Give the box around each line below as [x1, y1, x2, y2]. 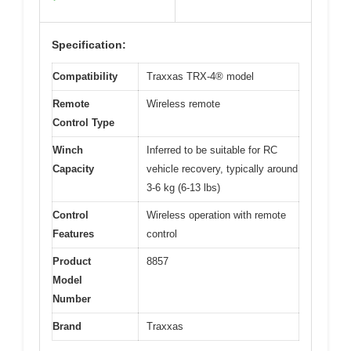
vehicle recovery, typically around [147, 162, 298, 175]
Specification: [52, 38, 126, 51]
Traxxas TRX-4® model [147, 70, 254, 82]
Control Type [52, 116, 114, 128]
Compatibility [52, 70, 118, 82]
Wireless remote [147, 97, 220, 110]
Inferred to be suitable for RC [147, 143, 277, 156]
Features [52, 227, 94, 240]
